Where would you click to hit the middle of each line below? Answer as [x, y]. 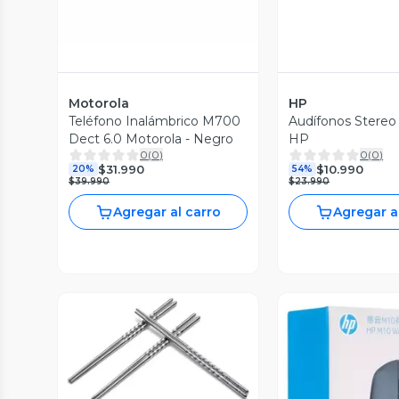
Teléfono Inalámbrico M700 [155, 122]
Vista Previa [167, 366]
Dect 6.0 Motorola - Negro [151, 139]
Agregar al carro [167, 212]
